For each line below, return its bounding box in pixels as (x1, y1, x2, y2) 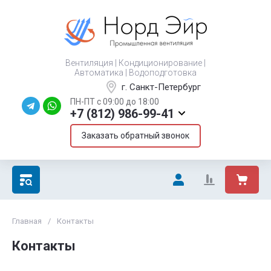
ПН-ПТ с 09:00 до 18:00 (70, 97, 159, 106)
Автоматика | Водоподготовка (74, 68, 197, 77)
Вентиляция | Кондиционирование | (65, 58, 206, 68)
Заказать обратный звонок (82, 131, 189, 140)
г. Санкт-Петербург (122, 82, 201, 93)
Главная (12, 217, 42, 226)
